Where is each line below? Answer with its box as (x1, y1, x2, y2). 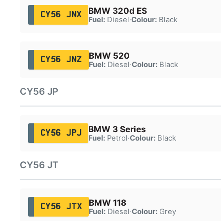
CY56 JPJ (40, 129, 82, 137)
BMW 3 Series (88, 124, 146, 134)
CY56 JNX (40, 10, 82, 19)
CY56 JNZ (40, 55, 82, 64)
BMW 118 (88, 197, 126, 208)
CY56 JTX (40, 202, 82, 211)
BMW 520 (88, 50, 130, 61)
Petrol (105, 133, 128, 143)
